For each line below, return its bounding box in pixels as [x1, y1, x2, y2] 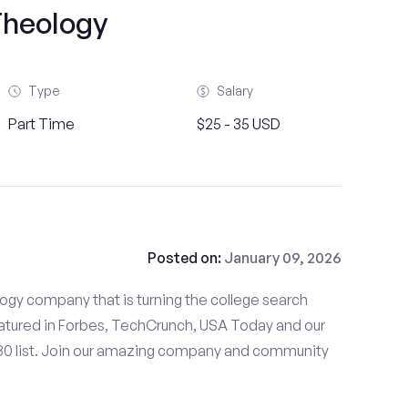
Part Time [8, 115, 76, 133]
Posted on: [147, 249, 224, 267]
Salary [216, 83, 253, 98]
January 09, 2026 [223, 249, 342, 267]
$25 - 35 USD [196, 115, 280, 133]
